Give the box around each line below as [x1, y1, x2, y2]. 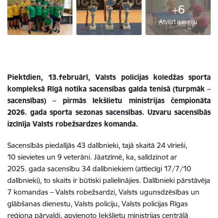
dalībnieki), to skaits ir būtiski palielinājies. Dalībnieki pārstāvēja [7, 176, 210, 185]
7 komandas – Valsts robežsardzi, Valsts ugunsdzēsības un [7, 187, 200, 197]
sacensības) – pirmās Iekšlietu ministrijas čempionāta [7, 96, 211, 106]
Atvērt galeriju [159, 18, 197, 25]
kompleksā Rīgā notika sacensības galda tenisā [7, 84, 170, 94]
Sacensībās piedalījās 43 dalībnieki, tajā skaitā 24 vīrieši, [7, 141, 187, 150]
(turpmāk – [172, 84, 211, 94]
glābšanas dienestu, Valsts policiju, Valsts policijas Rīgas [7, 199, 188, 209]
